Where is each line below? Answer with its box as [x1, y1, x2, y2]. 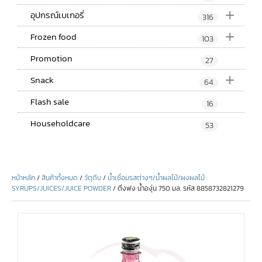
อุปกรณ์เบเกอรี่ [30, 8, 84, 22]
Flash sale [30, 94, 69, 108]
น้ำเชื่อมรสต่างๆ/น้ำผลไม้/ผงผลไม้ [108, 172, 205, 183]
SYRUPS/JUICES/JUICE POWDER [12, 182, 111, 194]
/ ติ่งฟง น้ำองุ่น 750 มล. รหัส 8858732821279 [111, 182, 244, 194]
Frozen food [30, 29, 77, 43]
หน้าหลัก [12, 172, 35, 183]
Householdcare [30, 116, 90, 130]
